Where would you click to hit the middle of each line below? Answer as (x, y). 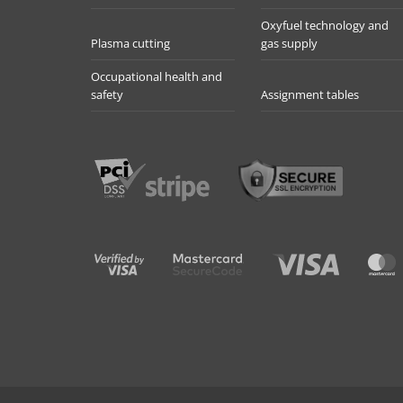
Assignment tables (310, 94)
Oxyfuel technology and (325, 25)
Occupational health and (156, 76)
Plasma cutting (130, 43)
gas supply (290, 43)
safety (107, 94)
